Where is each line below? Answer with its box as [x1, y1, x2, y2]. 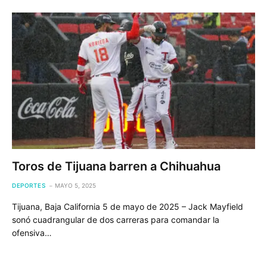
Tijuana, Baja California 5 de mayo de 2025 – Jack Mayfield [12, 201, 243, 212]
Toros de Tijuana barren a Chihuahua [12, 159, 221, 173]
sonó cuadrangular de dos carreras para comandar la [12, 215, 219, 225]
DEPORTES [12, 182, 45, 189]
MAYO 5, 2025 [55, 182, 96, 189]
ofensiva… [12, 228, 52, 238]
